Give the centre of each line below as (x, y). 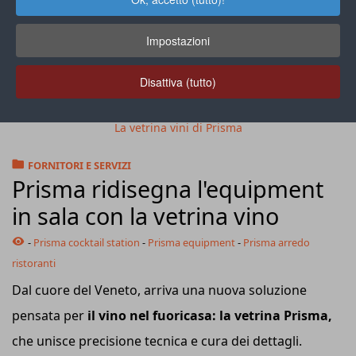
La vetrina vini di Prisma (178, 127)
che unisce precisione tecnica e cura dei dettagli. (157, 341)
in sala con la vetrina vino (145, 215)
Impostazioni (178, 40)
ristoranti (34, 263)
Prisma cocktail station (87, 242)
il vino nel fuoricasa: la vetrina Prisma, (210, 315)
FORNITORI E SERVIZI (79, 165)
